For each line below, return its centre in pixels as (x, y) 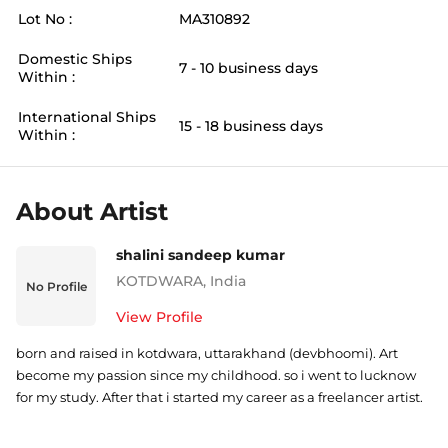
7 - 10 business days (248, 68)
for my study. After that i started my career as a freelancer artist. (219, 397)
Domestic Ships (75, 59)
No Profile (56, 286)
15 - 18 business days (251, 126)
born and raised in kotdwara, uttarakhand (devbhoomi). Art (207, 353)
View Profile (159, 317)
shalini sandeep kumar (200, 255)
